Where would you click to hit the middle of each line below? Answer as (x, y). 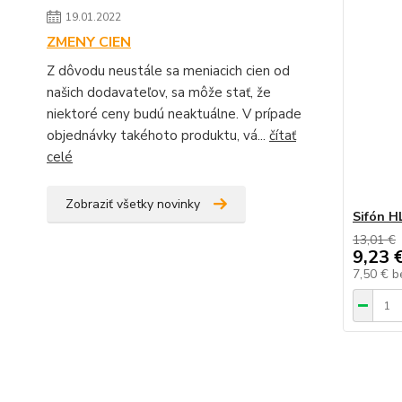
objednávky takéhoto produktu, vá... (158, 135)
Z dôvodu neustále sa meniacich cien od (168, 71)
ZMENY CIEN (89, 42)
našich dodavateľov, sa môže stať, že (159, 92)
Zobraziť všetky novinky (133, 204)
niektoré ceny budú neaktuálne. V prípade (174, 114)
